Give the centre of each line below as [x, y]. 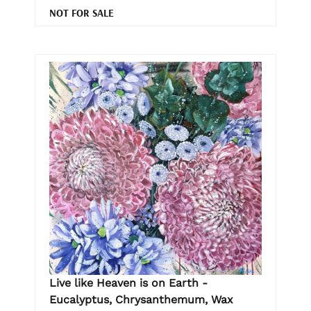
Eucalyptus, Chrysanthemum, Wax [141, 299]
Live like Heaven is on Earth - [128, 283]
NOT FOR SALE [82, 12]
